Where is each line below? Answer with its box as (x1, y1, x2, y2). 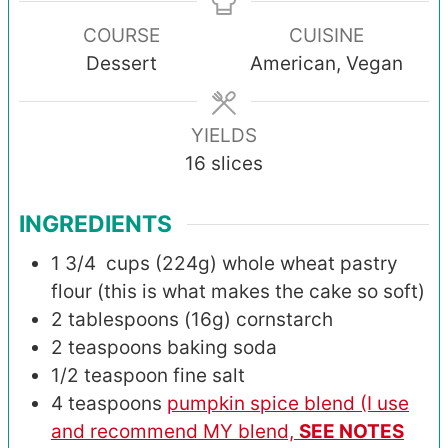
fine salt (173, 364, 245, 388)
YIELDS (191, 123, 257, 147)
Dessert (86, 51, 157, 75)
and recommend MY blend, (51, 420, 299, 444)
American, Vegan (250, 51, 403, 75)
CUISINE (289, 23, 364, 47)
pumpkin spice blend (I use (167, 392, 409, 416)
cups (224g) (106, 252, 217, 276)
